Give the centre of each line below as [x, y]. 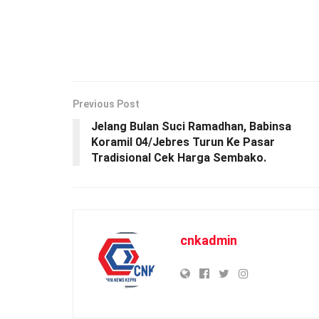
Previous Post [106, 104]
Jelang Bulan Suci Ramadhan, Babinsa [191, 126]
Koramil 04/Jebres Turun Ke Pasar [183, 142]
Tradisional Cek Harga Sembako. [179, 157]
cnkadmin [209, 240]
